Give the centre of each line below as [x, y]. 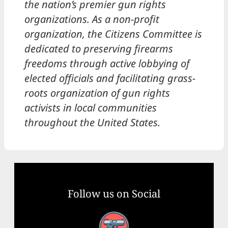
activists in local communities [91, 108]
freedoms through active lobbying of [107, 64]
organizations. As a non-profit [92, 19]
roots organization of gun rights [97, 93]
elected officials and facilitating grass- [110, 78]
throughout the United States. [92, 123]
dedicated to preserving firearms [99, 49]
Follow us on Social [114, 193]
